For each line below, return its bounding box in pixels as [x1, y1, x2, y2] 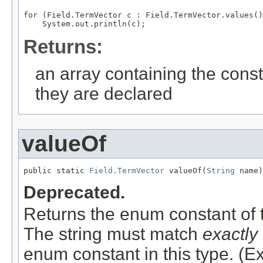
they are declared [35, 84, 173, 104]
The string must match [23, 224, 203, 244]
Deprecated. [23, 183, 125, 203]
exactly [203, 224, 258, 244]
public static [23, 166, 89, 176]
